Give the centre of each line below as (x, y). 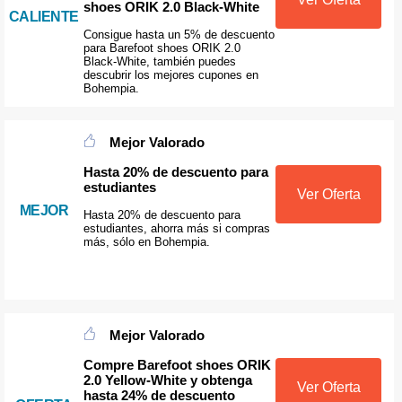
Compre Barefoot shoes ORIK (177, 364)
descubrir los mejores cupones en (170, 75)
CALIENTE (44, 16)
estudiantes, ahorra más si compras (176, 228)
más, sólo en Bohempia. (146, 241)
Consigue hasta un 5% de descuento (179, 35)
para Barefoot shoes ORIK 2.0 (162, 48)
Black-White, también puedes (159, 62)
